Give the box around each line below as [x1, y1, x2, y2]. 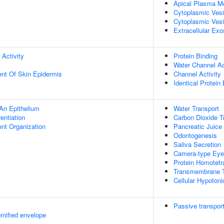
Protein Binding [173, 51, 217, 60]
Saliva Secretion [173, 139, 221, 149]
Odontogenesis [173, 130, 217, 140]
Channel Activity [173, 69, 221, 78]
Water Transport [173, 103, 219, 113]
